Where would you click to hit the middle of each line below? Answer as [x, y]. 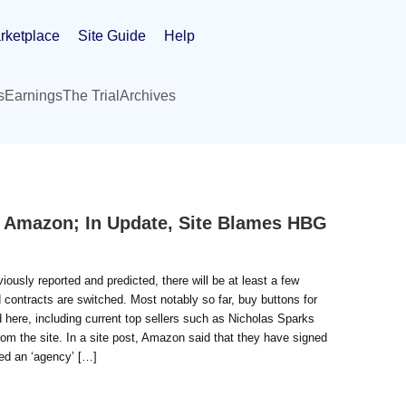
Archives [148, 96]
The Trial [91, 96]
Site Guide [112, 35]
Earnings [34, 96]
